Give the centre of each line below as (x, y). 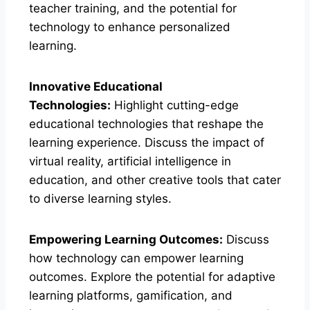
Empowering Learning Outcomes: (126, 239)
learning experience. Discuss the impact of (147, 142)
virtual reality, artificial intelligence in (130, 161)
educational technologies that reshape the (146, 124)
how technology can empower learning (136, 258)
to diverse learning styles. (100, 198)
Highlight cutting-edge (175, 105)
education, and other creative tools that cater (155, 180)
